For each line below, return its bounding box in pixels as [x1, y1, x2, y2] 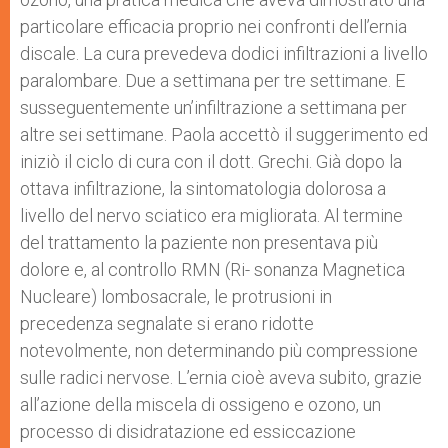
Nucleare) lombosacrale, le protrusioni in [20, 286, 332, 307]
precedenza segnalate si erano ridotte [20, 313, 314, 334]
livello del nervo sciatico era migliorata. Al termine [20, 205, 403, 226]
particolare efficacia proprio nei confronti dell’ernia [20, 16, 407, 37]
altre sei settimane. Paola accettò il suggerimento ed [20, 124, 428, 145]
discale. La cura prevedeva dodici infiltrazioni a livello [20, 43, 428, 64]
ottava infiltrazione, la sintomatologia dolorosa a [20, 178, 386, 199]
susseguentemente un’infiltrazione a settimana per [20, 97, 407, 118]
